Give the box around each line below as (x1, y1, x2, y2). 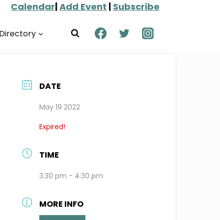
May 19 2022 (39, 102, 81, 112)
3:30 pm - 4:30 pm (39, 171, 104, 181)
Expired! (39, 122, 66, 132)
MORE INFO (39, 198, 84, 210)
